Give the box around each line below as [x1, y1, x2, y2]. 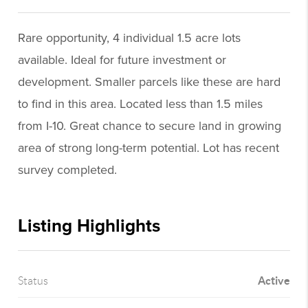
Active [257, 274, 290, 287]
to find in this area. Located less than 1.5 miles [18, 96, 263, 111]
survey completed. [18, 162, 118, 177]
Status [18, 275, 49, 287]
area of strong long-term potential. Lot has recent [18, 140, 280, 155]
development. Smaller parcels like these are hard [18, 74, 281, 89]
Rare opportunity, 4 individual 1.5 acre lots [18, 30, 241, 45]
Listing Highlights [18, 215, 161, 236]
